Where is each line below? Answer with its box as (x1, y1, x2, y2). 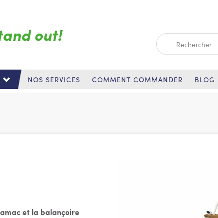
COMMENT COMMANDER (92, 74, 183, 84)
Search (156, 34, 181, 45)
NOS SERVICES (28, 74, 80, 84)
